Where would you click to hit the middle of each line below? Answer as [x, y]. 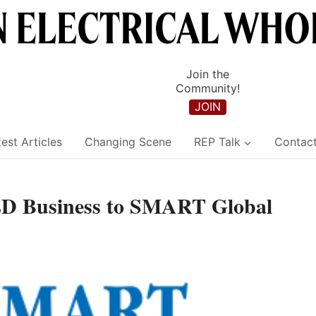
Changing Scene [128, 142]
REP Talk [217, 142]
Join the [207, 74]
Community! [207, 89]
